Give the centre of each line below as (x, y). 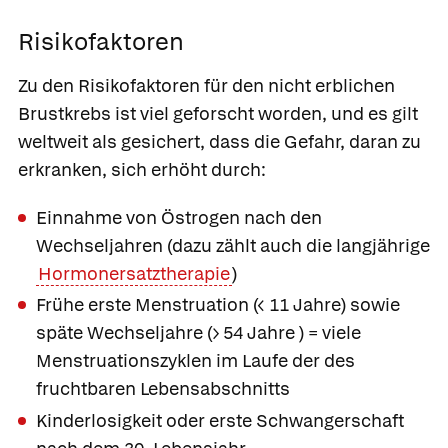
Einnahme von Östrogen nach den (179, 217)
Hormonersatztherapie (133, 273)
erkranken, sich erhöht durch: (142, 170)
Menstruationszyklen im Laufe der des (195, 361)
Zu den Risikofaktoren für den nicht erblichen (206, 86)
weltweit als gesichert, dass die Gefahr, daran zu (219, 142)
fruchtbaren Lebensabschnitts (163, 389)
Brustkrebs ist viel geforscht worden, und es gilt (218, 114)
